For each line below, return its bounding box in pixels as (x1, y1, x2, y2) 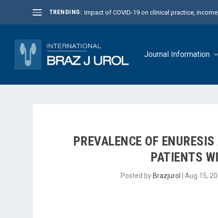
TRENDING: (49, 8, 82, 16)
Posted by (120, 172, 153, 180)
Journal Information (144, 50, 210, 59)
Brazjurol (152, 172, 181, 180)
